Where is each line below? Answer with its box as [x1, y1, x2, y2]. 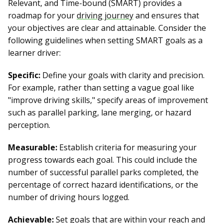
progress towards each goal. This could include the [8, 154, 197, 166]
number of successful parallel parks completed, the [8, 167, 199, 178]
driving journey [77, 10, 133, 21]
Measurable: [8, 142, 57, 153]
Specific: [8, 70, 40, 81]
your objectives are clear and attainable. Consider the [8, 22, 206, 34]
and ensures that [133, 10, 199, 21]
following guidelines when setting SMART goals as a [8, 35, 203, 46]
